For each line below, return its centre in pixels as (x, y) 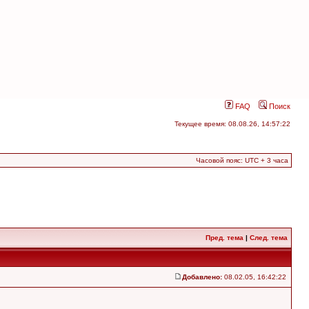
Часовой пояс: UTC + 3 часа (242, 160)
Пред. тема (225, 238)
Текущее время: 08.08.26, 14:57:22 (232, 124)
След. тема (269, 238)
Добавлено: (202, 277)
